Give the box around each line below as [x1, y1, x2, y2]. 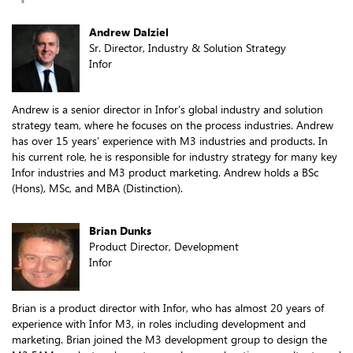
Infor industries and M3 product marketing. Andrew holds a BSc [12, 165, 318, 180]
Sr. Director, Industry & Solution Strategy [89, 40, 286, 56]
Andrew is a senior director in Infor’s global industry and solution [12, 102, 323, 117]
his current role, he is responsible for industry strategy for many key [12, 149, 337, 165]
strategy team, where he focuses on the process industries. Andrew [12, 117, 333, 133]
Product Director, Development [89, 239, 239, 255]
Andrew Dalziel [89, 24, 169, 40]
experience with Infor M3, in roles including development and [12, 316, 306, 332]
